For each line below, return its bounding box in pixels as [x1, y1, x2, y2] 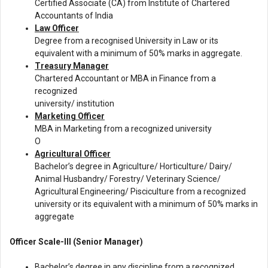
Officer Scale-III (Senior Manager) [10, 236, 143, 246]
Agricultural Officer [35, 148, 111, 159]
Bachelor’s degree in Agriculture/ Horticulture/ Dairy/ [35, 161, 232, 171]
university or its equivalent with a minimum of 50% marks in [35, 199, 258, 209]
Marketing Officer [35, 111, 105, 121]
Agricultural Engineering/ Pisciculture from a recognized [35, 186, 246, 196]
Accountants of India [35, 10, 113, 20]
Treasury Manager [35, 60, 109, 71]
